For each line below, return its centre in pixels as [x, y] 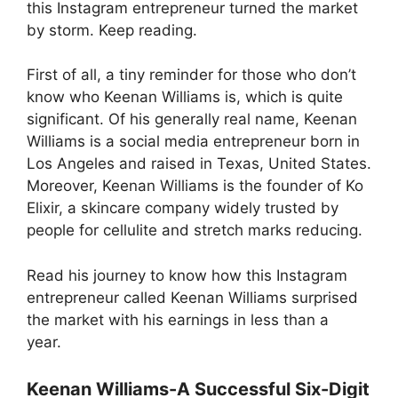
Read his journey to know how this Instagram [187, 275]
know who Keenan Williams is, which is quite [185, 97]
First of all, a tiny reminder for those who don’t [191, 75]
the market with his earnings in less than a [178, 319]
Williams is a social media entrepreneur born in [193, 142]
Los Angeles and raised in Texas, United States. [199, 164]
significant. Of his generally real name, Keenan [192, 119]
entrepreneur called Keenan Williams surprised [192, 297]
